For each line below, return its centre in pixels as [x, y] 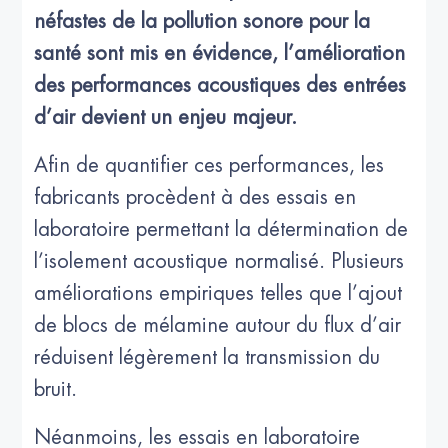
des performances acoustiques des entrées [220, 86]
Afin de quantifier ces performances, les [209, 166]
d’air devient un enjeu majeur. [169, 118]
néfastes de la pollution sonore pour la [202, 22]
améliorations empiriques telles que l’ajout [218, 294]
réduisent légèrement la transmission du [207, 358]
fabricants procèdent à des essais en [195, 198]
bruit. [56, 390]
